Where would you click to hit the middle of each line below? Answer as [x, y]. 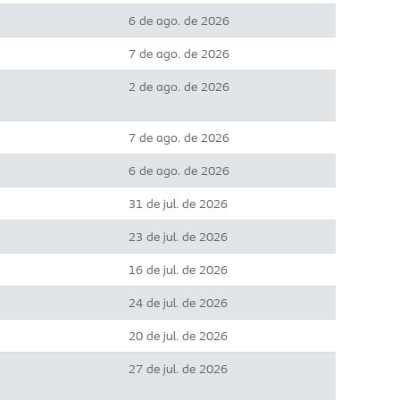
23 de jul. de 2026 [178, 237]
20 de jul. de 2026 [178, 336]
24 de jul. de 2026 [178, 303]
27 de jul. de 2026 [178, 369]
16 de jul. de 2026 [178, 270]
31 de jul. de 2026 [178, 204]
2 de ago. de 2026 [179, 87]
